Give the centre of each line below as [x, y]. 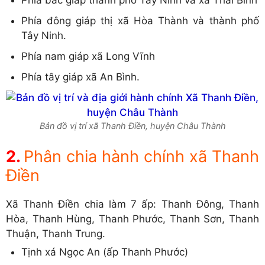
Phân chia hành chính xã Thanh [141, 157]
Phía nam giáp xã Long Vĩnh [88, 56]
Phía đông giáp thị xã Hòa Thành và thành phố [140, 20]
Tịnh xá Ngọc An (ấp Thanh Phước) [104, 252]
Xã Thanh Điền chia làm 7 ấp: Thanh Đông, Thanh [132, 204]
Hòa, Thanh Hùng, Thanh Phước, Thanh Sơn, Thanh [132, 219]
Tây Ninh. [43, 35]
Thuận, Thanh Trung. [56, 234]
